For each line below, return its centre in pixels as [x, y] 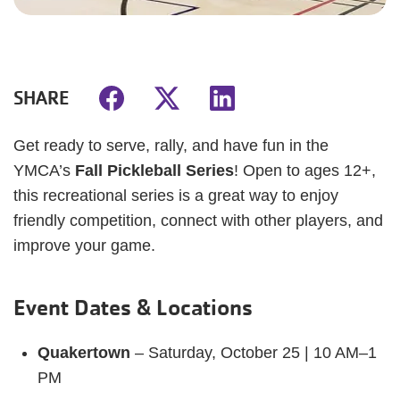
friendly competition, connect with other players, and [198, 221]
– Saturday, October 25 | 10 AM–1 [254, 353]
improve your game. [84, 246]
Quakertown [84, 353]
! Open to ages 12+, [305, 171]
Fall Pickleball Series [154, 171]
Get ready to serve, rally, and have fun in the [171, 146]
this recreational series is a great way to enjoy [176, 196]
